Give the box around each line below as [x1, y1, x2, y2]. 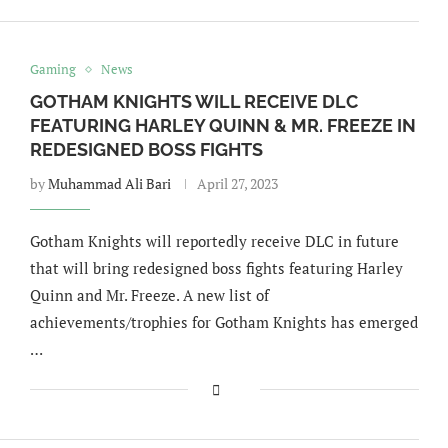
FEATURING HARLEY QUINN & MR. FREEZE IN [29, 115, 416, 136]
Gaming [29, 60, 76, 78]
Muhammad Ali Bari [47, 174, 171, 193]
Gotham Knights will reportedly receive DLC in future [29, 231, 399, 251]
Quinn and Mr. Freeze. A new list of [29, 285, 269, 305]
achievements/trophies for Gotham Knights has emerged [29, 312, 418, 332]
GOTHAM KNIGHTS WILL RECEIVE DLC [29, 91, 358, 112]
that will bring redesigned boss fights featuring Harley [29, 258, 403, 278]
